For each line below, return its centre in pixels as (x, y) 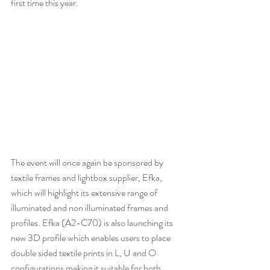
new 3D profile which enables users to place (92, 237)
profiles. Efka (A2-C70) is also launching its (93, 222)
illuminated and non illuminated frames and (90, 207)
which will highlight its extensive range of (85, 192)
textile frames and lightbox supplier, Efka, (87, 177)
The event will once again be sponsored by (88, 162)
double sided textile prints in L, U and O (84, 253)
